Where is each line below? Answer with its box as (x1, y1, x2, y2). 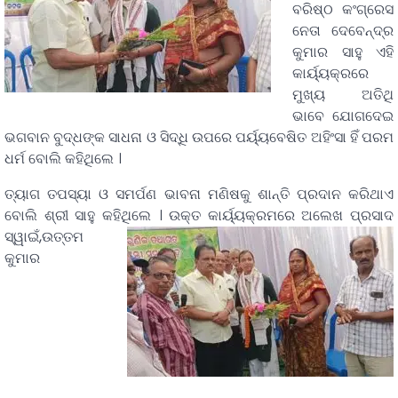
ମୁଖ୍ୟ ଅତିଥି (292, 84, 394, 106)
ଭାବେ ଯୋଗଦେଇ (292, 106, 394, 127)
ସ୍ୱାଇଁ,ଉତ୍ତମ (4, 227, 84, 248)
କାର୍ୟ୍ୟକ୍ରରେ (292, 63, 369, 84)
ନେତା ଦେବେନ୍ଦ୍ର (292, 20, 394, 42)
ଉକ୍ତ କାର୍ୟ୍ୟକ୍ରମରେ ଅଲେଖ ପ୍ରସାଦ (162, 205, 394, 227)
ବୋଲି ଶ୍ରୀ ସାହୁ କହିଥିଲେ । (4, 205, 163, 227)
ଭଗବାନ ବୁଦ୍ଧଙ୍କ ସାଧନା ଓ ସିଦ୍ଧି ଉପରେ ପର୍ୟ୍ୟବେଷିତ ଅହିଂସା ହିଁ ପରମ (4, 127, 394, 148)
